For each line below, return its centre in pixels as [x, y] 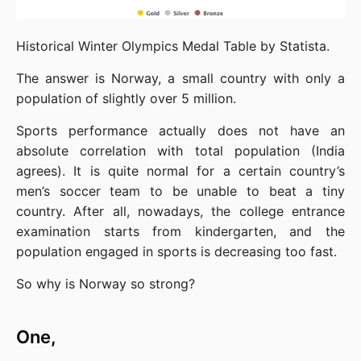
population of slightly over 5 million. [126, 98]
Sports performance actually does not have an [180, 130]
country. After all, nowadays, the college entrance [180, 211]
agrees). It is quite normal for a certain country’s [180, 170]
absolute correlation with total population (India [180, 150]
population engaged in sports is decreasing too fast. [176, 251]
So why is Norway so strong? [106, 283]
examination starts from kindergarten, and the [180, 231]
